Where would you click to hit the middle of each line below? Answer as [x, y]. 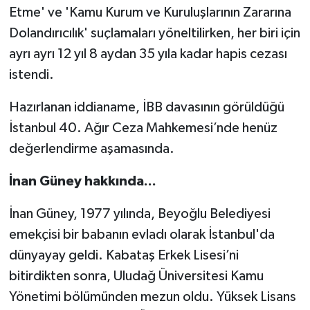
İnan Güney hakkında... [82, 182]
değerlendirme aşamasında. [91, 149]
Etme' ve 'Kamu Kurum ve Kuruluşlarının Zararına [150, 13]
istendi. [31, 75]
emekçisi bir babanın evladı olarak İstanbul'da [142, 235]
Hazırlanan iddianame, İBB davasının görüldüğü [146, 108]
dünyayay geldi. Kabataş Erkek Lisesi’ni [124, 256]
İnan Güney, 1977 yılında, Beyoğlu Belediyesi [139, 214]
